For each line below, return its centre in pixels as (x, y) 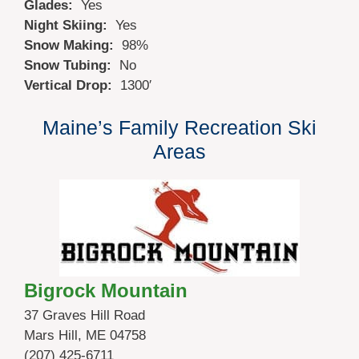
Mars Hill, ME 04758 (85, 336)
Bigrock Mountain (106, 291)
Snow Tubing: (72, 65)
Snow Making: (73, 45)
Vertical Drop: (72, 85)
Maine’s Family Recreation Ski (179, 128)
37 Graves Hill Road (85, 316)
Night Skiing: (70, 25)
